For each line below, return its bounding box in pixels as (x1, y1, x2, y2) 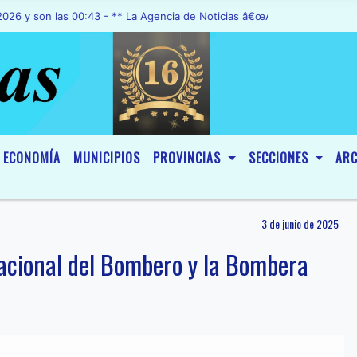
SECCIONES (248, 148, 312, 167)
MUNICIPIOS (73, 148, 140, 167)
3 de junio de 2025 (261, 215, 339, 232)
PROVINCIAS (153, 148, 225, 167)
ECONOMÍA (3, 148, 61, 167)
